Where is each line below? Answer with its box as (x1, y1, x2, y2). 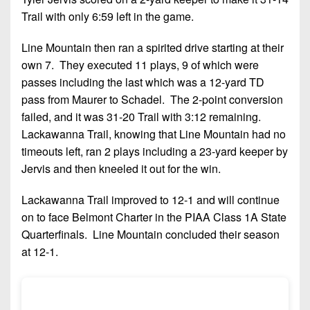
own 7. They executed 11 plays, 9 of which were (21, 56, 259, 73)
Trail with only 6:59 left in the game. (21, 8, 194, 24)
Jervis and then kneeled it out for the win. (21, 160, 221, 176)
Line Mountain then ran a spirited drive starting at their (21, 39, 284, 55)
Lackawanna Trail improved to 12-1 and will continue (21, 191, 280, 208)
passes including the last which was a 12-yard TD (21, 73, 264, 90)
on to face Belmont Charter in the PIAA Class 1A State (21, 208, 286, 225)
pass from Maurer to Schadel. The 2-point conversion (21, 91, 283, 107)
